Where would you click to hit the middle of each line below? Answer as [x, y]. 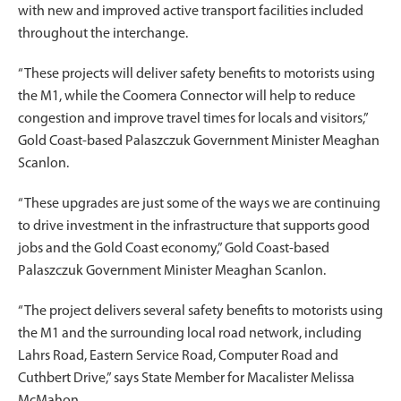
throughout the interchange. [103, 34]
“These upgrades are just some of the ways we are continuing [199, 204]
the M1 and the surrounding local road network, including [190, 333]
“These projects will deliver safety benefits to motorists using [196, 74]
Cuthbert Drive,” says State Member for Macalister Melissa [186, 378]
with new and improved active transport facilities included [191, 11]
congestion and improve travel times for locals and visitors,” [193, 119]
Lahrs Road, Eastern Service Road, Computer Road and [178, 356]
